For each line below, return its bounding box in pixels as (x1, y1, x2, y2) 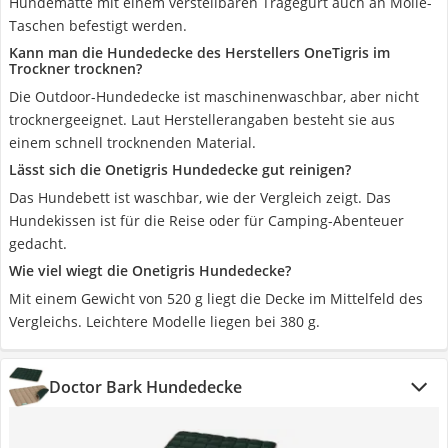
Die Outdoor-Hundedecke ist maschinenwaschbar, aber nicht (9, 87, 419, 106)
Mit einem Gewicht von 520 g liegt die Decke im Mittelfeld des (9, 289, 423, 308)
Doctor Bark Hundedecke (49, 376, 242, 398)
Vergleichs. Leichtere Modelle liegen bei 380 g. (9, 312, 320, 331)
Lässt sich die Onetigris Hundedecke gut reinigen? (9, 160, 351, 179)
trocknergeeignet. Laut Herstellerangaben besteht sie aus (9, 110, 395, 129)
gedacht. (9, 234, 67, 253)
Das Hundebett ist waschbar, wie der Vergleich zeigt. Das (9, 188, 391, 207)
